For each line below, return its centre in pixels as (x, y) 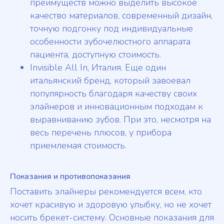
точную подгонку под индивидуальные (111, 29)
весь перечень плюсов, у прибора (101, 133)
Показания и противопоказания (70, 177)
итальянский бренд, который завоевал (110, 81)
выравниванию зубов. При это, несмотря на (120, 120)
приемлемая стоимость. (78, 146)
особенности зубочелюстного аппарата (110, 42)
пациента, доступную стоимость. (95, 55)
